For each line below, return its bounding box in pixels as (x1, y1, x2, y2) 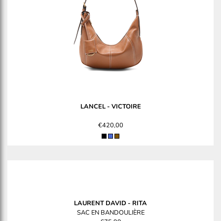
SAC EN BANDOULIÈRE (76, 208, 145, 218)
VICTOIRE (111, 102, 141, 111)
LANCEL (80, 102, 106, 111)
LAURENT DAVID (74, 199, 126, 208)
